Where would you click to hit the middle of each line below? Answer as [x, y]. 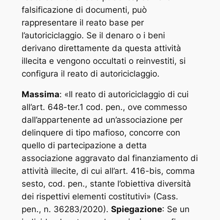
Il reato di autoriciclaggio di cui [128, 95]
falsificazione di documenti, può [84, 10]
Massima [40, 95]
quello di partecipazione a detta [84, 146]
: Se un [176, 209]
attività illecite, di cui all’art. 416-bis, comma [108, 171]
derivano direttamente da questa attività [101, 48]
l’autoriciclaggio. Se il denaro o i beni [93, 35]
